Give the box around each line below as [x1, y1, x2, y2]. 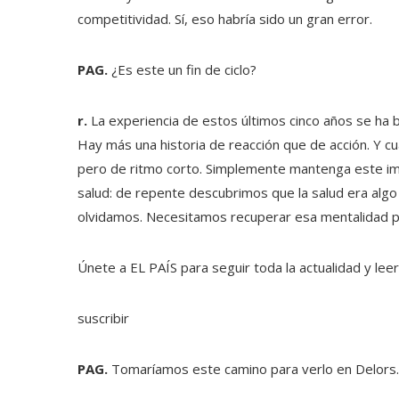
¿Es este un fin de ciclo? [108, 61, 256, 78]
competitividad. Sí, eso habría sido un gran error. [77, 10, 372, 28]
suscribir [77, 309, 129, 327]
